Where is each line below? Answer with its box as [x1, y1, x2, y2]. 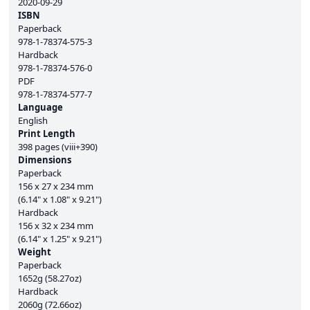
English [18, 114, 48, 127]
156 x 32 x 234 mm [18, 219, 93, 232]
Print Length [18, 127, 75, 140]
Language [18, 101, 63, 114]
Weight [18, 246, 51, 259]
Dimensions [18, 154, 71, 167]
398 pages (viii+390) [18, 140, 98, 154]
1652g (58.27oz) [18, 272, 82, 285]
